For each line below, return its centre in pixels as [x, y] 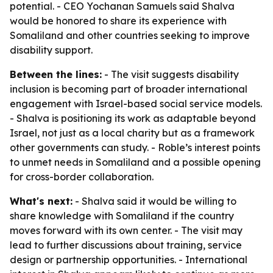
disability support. [51, 50]
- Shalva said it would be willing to [154, 201]
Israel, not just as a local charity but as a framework [132, 133]
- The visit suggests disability [170, 74]
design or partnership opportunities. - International [129, 260]
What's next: [41, 201]
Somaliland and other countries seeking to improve [130, 35]
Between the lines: [56, 74]
